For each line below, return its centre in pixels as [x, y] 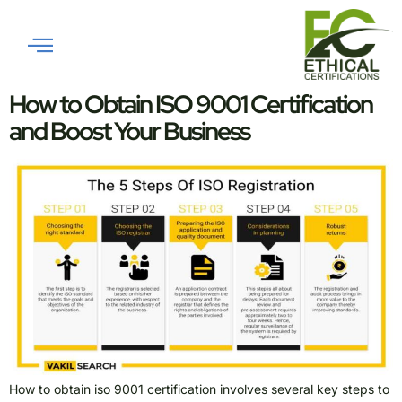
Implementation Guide [176, 59]
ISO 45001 [158, 25]
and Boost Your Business [129, 131]
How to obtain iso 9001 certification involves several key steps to [199, 389]
